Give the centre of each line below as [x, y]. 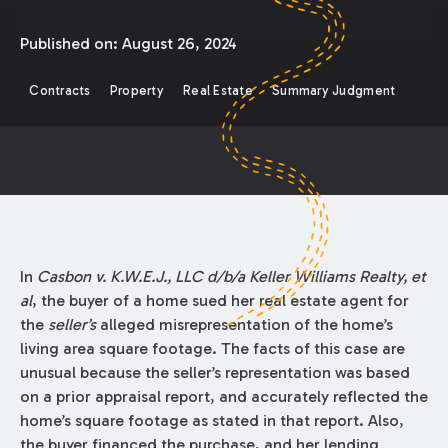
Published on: [70, 43]
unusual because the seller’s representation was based [214, 372]
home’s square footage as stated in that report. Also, [211, 420]
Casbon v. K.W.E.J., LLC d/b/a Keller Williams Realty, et [231, 276]
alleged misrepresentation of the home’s [244, 324]
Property [136, 91]
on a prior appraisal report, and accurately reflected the [223, 396]
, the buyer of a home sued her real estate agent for [220, 300]
